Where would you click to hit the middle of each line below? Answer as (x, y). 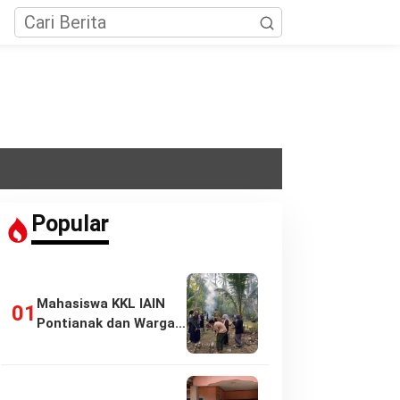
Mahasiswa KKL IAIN (100, 304)
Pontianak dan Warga (105, 323)
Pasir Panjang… (86, 343)
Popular (70, 223)
